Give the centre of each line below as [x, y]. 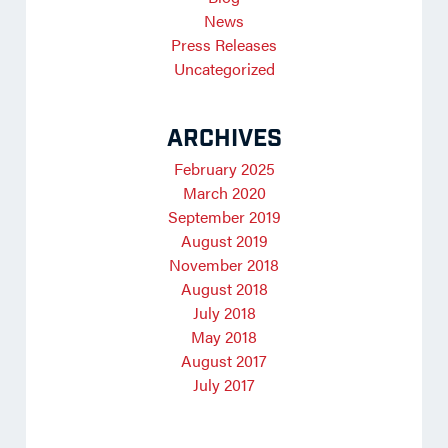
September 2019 [224, 217]
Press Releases [224, 45]
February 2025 [224, 169]
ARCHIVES [224, 139]
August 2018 [224, 289]
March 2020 [224, 193]
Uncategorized [224, 69]
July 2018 [224, 313]
